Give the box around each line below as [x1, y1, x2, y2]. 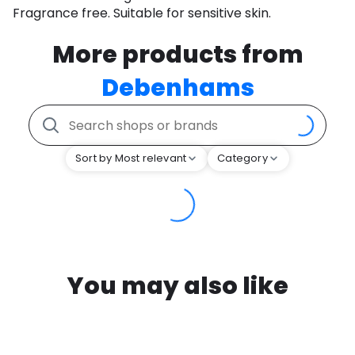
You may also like [67, 269, 288, 303]
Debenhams [101, 71, 254, 105]
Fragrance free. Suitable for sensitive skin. [13, 4, 271, 23]
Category [217, 151, 268, 166]
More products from [52, 38, 303, 72]
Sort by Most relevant [75, 151, 187, 166]
